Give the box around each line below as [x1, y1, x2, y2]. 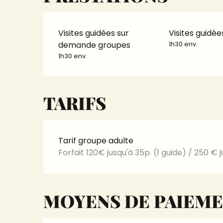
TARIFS [43, 91, 107, 114]
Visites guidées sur [58, 27, 129, 39]
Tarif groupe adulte [58, 135, 134, 146]
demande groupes [58, 39, 131, 51]
